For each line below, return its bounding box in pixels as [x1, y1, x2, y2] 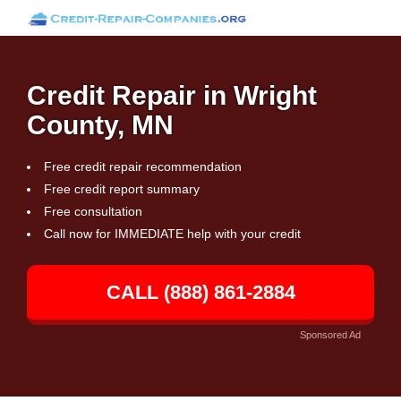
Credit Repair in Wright [27, 81, 317, 110]
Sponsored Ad [300, 329, 361, 340]
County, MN [27, 110, 174, 140]
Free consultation [44, 204, 142, 218]
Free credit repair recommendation [44, 159, 242, 174]
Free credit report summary [44, 182, 200, 196]
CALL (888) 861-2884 [106, 281, 295, 303]
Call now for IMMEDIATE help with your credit [44, 226, 301, 241]
